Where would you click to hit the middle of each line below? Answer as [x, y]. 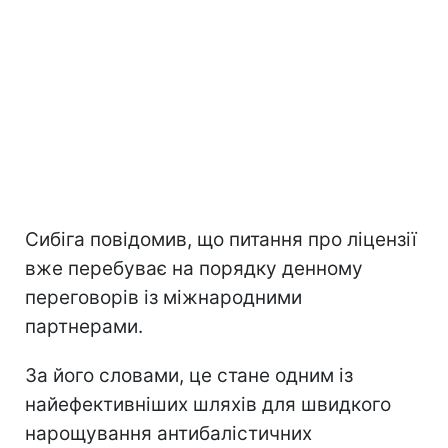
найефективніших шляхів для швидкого [208, 404]
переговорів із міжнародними [163, 297]
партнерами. [84, 326]
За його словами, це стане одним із [189, 375]
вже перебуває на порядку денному [194, 268]
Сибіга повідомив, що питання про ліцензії [221, 239]
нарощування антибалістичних [168, 433]
